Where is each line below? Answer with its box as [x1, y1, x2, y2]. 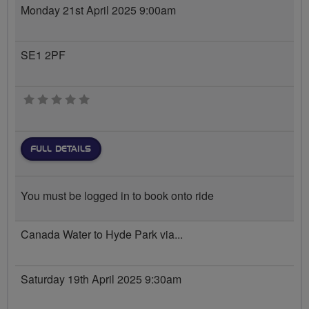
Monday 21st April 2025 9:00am [21, 2, 176, 18]
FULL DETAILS [30, 145, 91, 153]
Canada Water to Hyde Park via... [21, 226, 183, 242]
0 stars [89, 92, 121, 108]
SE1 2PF [21, 47, 66, 63]
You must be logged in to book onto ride [21, 187, 214, 203]
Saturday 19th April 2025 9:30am [21, 271, 181, 287]
